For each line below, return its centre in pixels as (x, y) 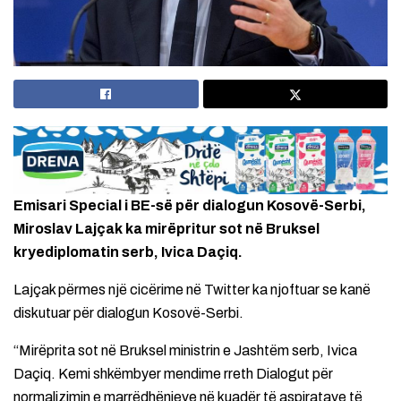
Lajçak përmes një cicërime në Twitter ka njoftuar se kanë (192, 290)
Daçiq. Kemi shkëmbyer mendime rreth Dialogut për (173, 374)
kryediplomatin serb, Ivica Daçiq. (128, 252)
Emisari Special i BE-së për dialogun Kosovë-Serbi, (190, 206)
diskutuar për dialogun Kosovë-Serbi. (128, 313)
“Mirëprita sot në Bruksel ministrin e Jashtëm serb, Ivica (185, 351)
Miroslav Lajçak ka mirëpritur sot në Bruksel (166, 229)
